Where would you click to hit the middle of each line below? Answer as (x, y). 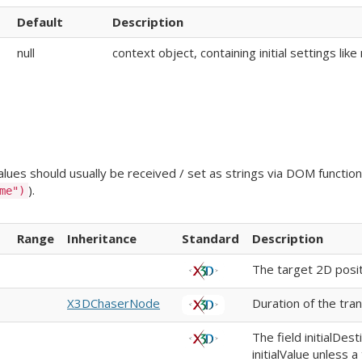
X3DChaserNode (114, 303)
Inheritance (102, 238)
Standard (210, 238)
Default (40, 21)
